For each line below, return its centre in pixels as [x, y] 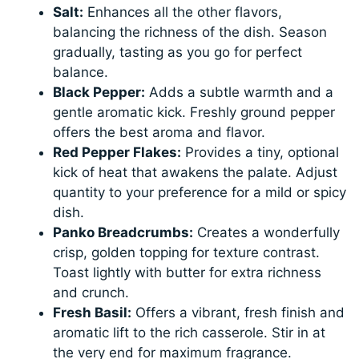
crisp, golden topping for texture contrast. [187, 252]
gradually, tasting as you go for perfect [178, 52]
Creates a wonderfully [267, 232]
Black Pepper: [99, 92]
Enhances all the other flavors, [183, 12]
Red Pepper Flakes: [117, 152]
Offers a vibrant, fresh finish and [238, 312]
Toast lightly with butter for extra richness [188, 272]
